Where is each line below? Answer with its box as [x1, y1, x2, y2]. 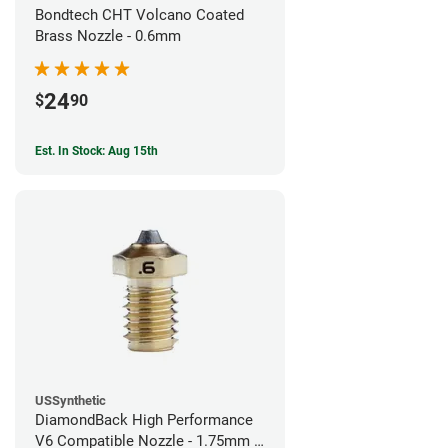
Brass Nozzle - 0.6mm [35, 26, 181, 45]
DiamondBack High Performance [35, 410, 253, 429]
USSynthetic [35, 392, 106, 408]
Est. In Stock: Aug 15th [35, 143, 158, 158]
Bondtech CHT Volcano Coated [35, 5, 244, 24]
